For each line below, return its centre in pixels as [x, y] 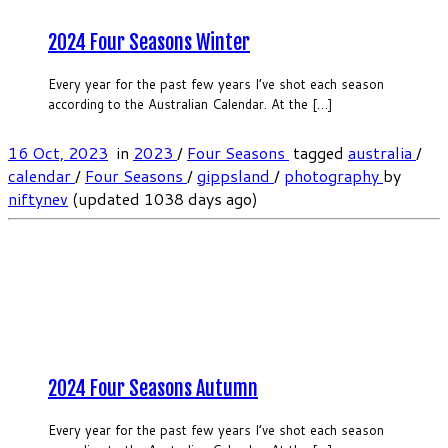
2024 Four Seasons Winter [149, 42]
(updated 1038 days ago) [163, 199]
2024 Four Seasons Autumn [153, 388]
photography [333, 176]
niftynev [38, 199]
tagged [318, 153]
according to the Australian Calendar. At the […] [190, 104]
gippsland [235, 176]
